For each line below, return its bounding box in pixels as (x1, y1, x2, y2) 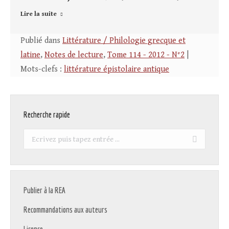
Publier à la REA (24, 186, 65, 195)
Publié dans (20, 36, 62, 46)
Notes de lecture (44, 50, 103, 60)
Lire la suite (20, 10, 57, 18)
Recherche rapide (24, 110, 70, 120)
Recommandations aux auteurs (24, 205, 107, 215)
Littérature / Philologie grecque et (62, 36, 186, 46)
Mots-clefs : (20, 64, 64, 75)
